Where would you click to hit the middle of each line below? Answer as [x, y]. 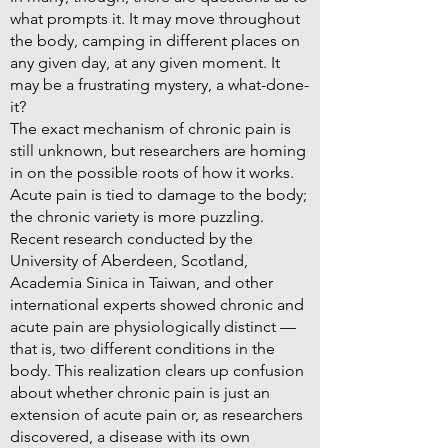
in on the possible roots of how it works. [152, 172]
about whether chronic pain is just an [140, 392]
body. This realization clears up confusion [157, 370]
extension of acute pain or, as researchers [156, 414]
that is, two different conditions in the [142, 348]
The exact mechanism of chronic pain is [150, 128]
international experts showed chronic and [157, 304]
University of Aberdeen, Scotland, [129, 260]
